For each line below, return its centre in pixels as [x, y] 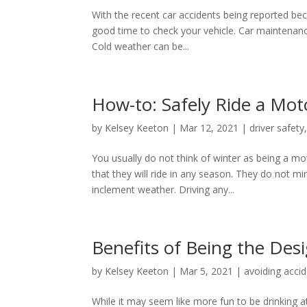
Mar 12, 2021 [209, 128]
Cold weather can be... [141, 46]
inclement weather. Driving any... [163, 189]
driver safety [277, 128]
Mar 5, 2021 [207, 271]
